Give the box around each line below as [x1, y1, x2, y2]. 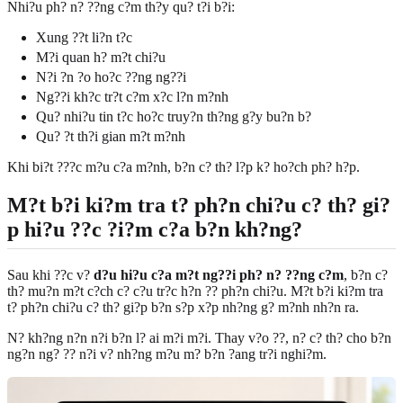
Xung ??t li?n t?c [36, 30, 132, 46]
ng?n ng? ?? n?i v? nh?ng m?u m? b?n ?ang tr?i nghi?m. [7, 346, 327, 363]
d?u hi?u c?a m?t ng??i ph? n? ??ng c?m [94, 267, 344, 283]
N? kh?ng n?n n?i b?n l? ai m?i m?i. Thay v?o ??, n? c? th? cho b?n [7, 330, 391, 346]
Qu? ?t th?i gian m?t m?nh [36, 129, 185, 145]
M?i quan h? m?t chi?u [36, 49, 166, 66]
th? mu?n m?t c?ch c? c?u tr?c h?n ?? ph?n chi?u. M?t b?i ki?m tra [7, 283, 383, 300]
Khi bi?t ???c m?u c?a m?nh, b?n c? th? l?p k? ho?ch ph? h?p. [7, 159, 360, 175]
